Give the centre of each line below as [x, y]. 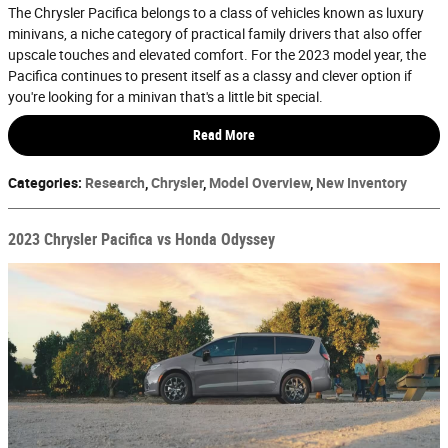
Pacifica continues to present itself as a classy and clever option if [210, 75]
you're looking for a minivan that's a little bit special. [165, 96]
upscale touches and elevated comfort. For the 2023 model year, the [217, 54]
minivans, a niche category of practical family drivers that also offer [215, 33]
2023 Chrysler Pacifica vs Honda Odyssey [141, 240]
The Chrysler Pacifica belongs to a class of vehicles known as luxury [216, 12]
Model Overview [259, 183]
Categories [43, 183]
